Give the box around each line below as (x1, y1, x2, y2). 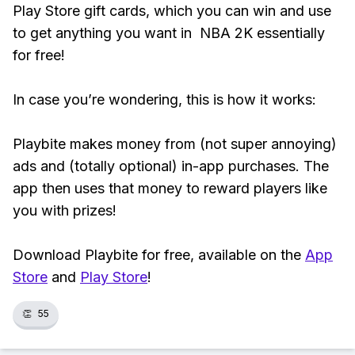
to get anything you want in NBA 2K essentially (13, 25, 325, 41)
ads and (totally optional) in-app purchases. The (13, 158, 329, 174)
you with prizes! (13, 202, 116, 219)
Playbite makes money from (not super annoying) (13, 136, 337, 152)
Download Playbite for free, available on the (13, 246, 305, 263)
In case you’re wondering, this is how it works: (13, 91, 320, 108)
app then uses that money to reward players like (13, 180, 327, 197)
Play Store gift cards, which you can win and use (13, 2, 331, 19)
